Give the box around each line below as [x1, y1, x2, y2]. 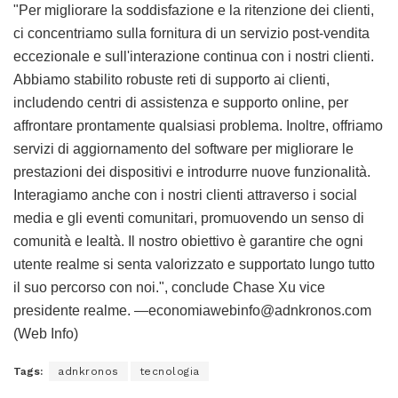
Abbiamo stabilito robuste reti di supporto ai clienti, [13, 72, 330, 88]
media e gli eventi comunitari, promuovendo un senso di [13, 211, 364, 227]
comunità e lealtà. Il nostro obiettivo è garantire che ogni [13, 234, 363, 250]
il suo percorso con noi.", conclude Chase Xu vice [13, 280, 325, 296]
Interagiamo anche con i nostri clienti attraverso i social [13, 187, 357, 203]
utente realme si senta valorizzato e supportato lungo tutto [13, 257, 375, 273]
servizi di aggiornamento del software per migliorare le [13, 141, 354, 157]
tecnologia [139, 365, 200, 378]
